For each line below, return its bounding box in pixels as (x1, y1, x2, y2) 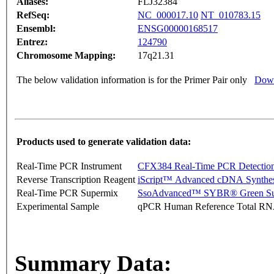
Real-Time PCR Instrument (17, 161, 122, 172)
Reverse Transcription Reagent (17, 174, 135, 185)
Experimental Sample (17, 201, 99, 212)
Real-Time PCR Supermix (17, 188, 118, 199)
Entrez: (17, 37, 48, 48)
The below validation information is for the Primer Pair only (17, 75, 247, 86)
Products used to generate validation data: (17, 136, 191, 147)
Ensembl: (17, 23, 56, 34)
